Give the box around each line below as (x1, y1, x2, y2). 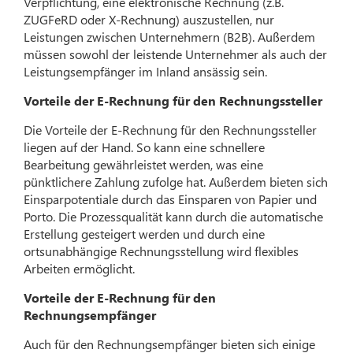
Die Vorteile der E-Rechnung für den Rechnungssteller (24, 121, 318, 138)
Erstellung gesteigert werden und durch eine (24, 225, 266, 242)
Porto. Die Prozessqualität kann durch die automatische (24, 207, 324, 225)
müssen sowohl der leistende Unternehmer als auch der (24, 45, 328, 62)
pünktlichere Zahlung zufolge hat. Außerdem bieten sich (24, 173, 329, 190)
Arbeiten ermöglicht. (24, 259, 136, 277)
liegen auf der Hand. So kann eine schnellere (24, 138, 266, 155)
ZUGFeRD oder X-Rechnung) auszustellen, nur (24, 10, 275, 28)
